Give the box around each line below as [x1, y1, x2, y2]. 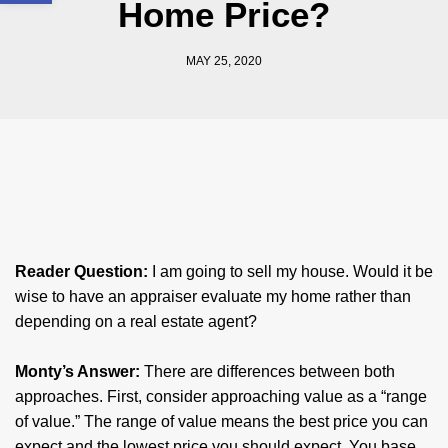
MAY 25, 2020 [186, 54, 262, 68]
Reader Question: [15, 263, 148, 280]
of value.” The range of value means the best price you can [15, 413, 428, 430]
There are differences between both [144, 363, 395, 380]
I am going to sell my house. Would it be [148, 263, 433, 280]
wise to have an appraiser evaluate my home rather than [15, 288, 411, 305]
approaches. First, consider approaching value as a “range [15, 388, 427, 405]
